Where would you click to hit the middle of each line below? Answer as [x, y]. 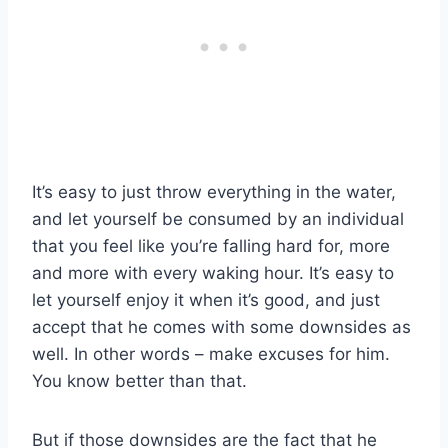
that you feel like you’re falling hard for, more [211, 245]
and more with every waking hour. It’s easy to [213, 272]
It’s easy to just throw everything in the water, [214, 191]
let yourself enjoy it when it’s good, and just [206, 299]
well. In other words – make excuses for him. [211, 353]
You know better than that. [139, 380]
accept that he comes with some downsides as [221, 326]
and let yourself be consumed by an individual [218, 218]
